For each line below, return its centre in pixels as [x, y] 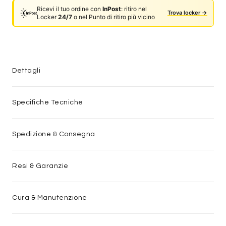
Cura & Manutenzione [50, 197]
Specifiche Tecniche [48, 102]
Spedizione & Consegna [54, 134]
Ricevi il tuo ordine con [70, 9]
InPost [112, 9]
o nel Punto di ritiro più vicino [114, 17]
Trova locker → [187, 13]
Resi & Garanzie [40, 166]
